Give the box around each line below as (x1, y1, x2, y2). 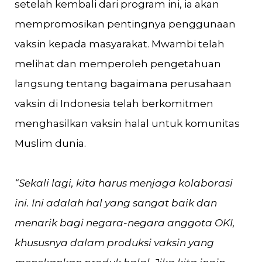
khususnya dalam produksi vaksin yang (15, 237, 214, 249)
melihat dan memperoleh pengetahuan (15, 58, 221, 70)
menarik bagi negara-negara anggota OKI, (15, 217, 235, 229)
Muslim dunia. (15, 137, 86, 149)
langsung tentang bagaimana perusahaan (15, 78, 232, 89)
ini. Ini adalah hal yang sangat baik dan (15, 197, 217, 209)
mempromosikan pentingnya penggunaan (15, 18, 236, 30)
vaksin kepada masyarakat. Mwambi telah (15, 38, 225, 50)
